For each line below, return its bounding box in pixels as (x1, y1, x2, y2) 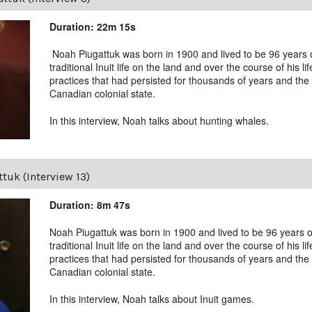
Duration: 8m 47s (49, 198, 131, 212)
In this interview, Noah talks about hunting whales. (49, 114, 270, 128)
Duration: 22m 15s (49, 19, 136, 34)
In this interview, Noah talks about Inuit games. (49, 292, 255, 306)
